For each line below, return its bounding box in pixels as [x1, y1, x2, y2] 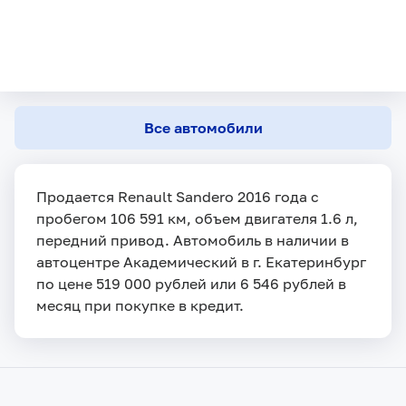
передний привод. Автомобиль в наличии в [36, 230, 349, 249]
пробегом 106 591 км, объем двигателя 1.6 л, [36, 208, 358, 227]
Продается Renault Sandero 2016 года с [36, 187, 319, 206]
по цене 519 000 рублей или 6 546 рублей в [36, 274, 346, 293]
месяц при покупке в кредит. [36, 295, 244, 314]
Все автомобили [143, 118, 263, 137]
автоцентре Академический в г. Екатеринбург [36, 252, 366, 271]
